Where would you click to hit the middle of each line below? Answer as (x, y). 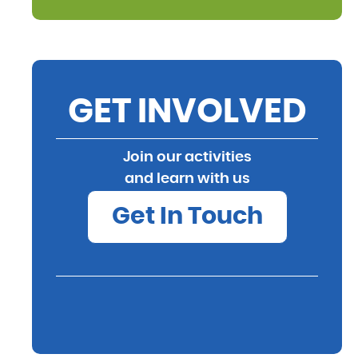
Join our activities (187, 158)
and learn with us (187, 179)
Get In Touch (187, 217)
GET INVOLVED (187, 112)
